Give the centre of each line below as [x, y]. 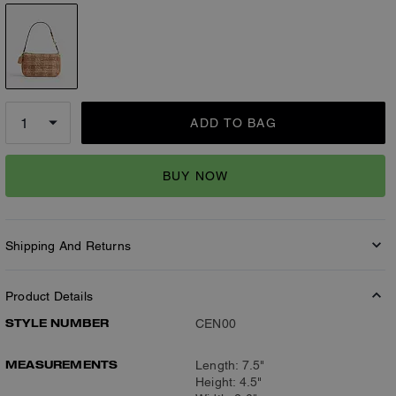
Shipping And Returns [68, 246]
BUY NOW [195, 175]
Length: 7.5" [230, 365]
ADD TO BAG [233, 123]
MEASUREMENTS [62, 364]
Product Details [49, 296]
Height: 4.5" [229, 382]
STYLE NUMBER [57, 323]
